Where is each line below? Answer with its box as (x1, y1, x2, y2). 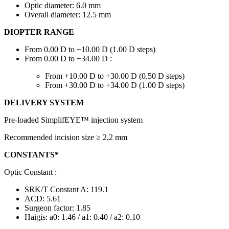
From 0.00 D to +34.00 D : (25, 54, 112, 63)
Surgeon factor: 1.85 (25, 203, 90, 213)
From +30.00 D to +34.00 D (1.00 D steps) (45, 81, 185, 90)
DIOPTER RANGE (4, 28, 74, 37)
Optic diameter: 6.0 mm (25, 1, 101, 10)
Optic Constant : (4, 168, 57, 177)
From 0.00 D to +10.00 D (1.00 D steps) (25, 45, 155, 54)
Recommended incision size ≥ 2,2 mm (4, 133, 127, 142)
